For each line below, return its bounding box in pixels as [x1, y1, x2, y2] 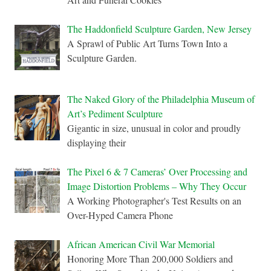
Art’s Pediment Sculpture [67, 107, 163, 120]
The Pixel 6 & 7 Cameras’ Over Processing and [67, 165, 247, 178]
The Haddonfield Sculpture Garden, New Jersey [67, 22, 252, 36]
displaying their [67, 136, 126, 149]
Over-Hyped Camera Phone [67, 209, 173, 222]
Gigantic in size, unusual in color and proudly [67, 122, 241, 135]
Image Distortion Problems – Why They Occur [67, 180, 246, 193]
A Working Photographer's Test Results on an [67, 194, 241, 207]
